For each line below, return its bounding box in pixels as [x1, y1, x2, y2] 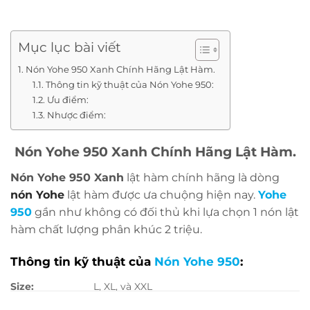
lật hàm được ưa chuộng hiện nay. [64, 188, 258, 201]
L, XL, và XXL [93, 280, 153, 293]
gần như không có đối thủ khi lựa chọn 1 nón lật [32, 205, 299, 219]
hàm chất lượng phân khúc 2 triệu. [10, 222, 202, 236]
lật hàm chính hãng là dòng [124, 170, 280, 184]
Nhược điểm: [46, 109, 106, 120]
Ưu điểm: [46, 93, 89, 105]
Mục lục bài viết [18, 39, 121, 56]
